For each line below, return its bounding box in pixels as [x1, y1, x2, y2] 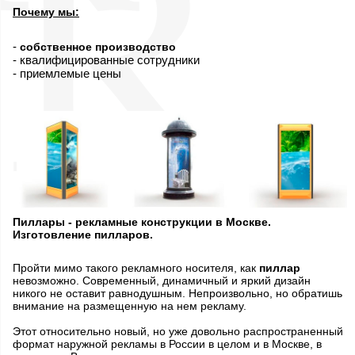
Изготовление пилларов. [13, 227, 153, 241]
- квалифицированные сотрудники [13, 53, 200, 67]
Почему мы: [13, 6, 79, 18]
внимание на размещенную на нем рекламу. [13, 299, 246, 312]
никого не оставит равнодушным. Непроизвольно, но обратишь [13, 286, 342, 300]
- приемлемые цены [13, 67, 121, 80]
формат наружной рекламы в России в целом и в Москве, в [13, 337, 322, 350]
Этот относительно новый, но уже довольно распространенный [13, 324, 343, 338]
